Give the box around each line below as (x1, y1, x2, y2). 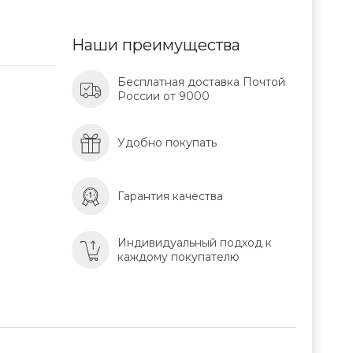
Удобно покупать (117, 136, 217, 150)
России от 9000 (117, 89, 210, 103)
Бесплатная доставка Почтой (117, 75, 285, 89)
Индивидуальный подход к (117, 236, 272, 250)
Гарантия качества (117, 189, 223, 203)
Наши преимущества (72, 35, 240, 54)
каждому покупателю (117, 250, 240, 264)
